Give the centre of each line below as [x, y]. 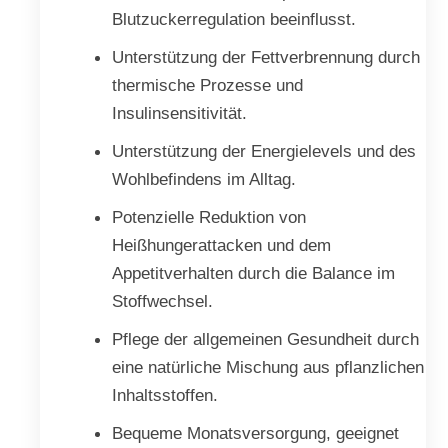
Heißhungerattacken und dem [221, 245]
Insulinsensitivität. [179, 113]
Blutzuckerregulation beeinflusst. [233, 19]
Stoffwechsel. [162, 301]
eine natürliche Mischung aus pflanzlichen [267, 367]
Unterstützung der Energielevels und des [263, 151]
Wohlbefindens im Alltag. [203, 179]
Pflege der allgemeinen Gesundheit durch [265, 339]
